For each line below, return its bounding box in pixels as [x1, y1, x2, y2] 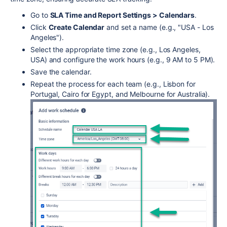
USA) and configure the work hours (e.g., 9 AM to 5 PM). [30, 55, 215, 64]
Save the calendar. [30, 67, 92, 76]
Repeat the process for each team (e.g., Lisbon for [30, 80, 196, 88]
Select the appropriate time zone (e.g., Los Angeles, [30, 45, 201, 54]
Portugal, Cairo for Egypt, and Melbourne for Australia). [30, 90, 210, 98]
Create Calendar [48, 23, 105, 31]
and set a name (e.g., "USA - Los [104, 23, 214, 31]
